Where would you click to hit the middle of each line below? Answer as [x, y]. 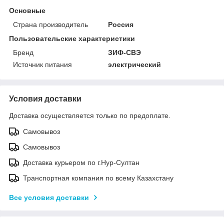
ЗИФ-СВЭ [125, 52]
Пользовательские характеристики [72, 38]
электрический [135, 64]
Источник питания [42, 64]
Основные [27, 10]
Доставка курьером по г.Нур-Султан [81, 162]
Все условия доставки [49, 197]
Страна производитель [50, 24]
